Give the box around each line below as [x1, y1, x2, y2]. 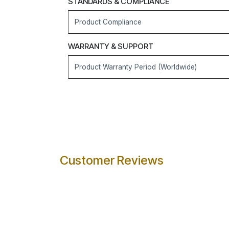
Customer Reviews [60, 153, 164, 168]
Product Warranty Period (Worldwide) [75, 63, 197, 71]
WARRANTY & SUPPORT [68, 41, 153, 51]
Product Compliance [75, 18, 142, 26]
